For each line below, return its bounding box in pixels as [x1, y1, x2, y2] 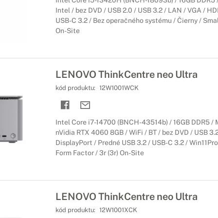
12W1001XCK [99, 206, 137, 214]
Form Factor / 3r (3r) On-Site [55, 149, 144, 157]
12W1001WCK [99, 84, 139, 91]
